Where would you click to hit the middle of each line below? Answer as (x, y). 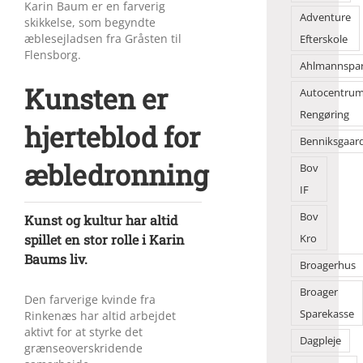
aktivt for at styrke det (83, 331)
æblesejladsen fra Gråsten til (103, 38)
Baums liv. (56, 258)
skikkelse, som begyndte (90, 22)
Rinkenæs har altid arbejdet (100, 315)
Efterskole (323, 39)
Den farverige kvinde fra (90, 299)
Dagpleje (320, 341)
